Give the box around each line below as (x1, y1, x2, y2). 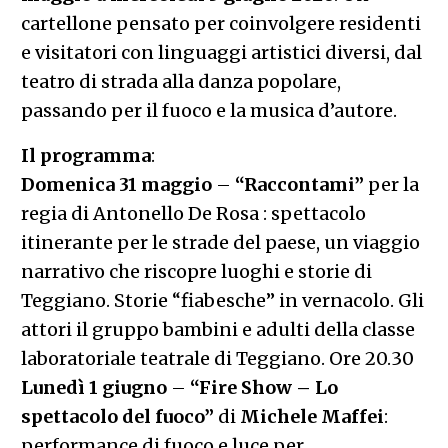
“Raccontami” (234, 172, 364, 196)
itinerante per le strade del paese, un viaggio (20, 230, 420, 254)
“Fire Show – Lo (189, 375, 338, 399)
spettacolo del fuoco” (20, 404, 214, 428)
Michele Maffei (239, 404, 384, 428)
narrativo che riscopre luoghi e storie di (20, 259, 372, 283)
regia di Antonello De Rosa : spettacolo (20, 201, 366, 225)
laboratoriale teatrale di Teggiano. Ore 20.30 (20, 346, 414, 370)
